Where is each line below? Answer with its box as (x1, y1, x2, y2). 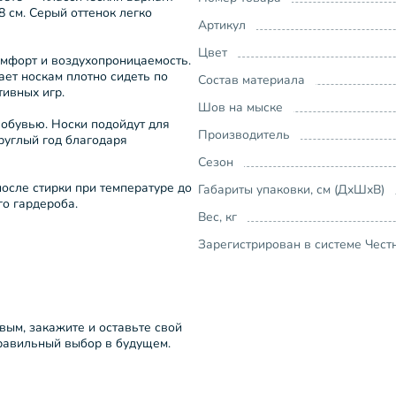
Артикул (198, 17, 246, 34)
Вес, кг (198, 209, 237, 225)
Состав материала (198, 72, 305, 88)
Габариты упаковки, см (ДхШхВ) (198, 181, 385, 198)
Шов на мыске (198, 99, 283, 116)
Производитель (198, 126, 290, 143)
